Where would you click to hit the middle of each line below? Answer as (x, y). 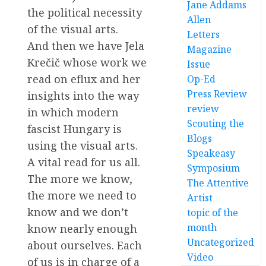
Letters (204, 34)
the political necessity (85, 12)
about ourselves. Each (85, 245)
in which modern (73, 112)
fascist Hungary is (75, 129)
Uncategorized (221, 242)
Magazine (210, 49)
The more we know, (80, 178)
